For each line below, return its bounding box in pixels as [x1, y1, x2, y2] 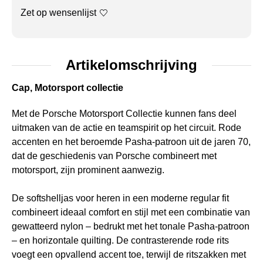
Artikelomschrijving [66, 57, 197, 73]
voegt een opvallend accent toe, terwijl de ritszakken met [12, 249, 246, 259]
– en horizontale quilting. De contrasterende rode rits [12, 235, 229, 245]
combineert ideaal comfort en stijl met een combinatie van [12, 207, 250, 217]
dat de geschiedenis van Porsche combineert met [12, 151, 217, 161]
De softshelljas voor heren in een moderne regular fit [12, 193, 229, 203]
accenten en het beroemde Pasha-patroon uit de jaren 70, [12, 137, 251, 147]
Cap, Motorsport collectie [12, 83, 123, 93]
